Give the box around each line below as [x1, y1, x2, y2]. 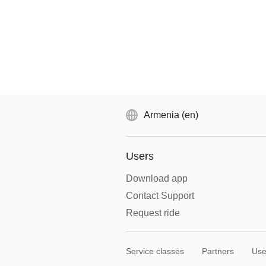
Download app [126, 173, 188, 183]
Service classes [126, 246, 184, 256]
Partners [202, 246, 234, 256]
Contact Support [126, 191, 194, 201]
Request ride [126, 208, 180, 218]
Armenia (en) [144, 110, 198, 120]
